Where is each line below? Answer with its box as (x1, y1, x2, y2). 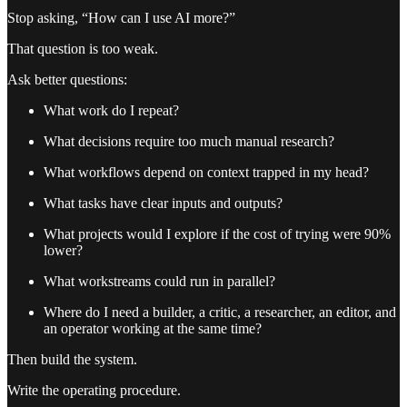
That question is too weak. (7, 41, 158, 57)
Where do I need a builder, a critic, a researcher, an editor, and (44, 304, 396, 321)
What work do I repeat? (44, 103, 179, 119)
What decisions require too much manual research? (44, 134, 334, 150)
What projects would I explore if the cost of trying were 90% (44, 226, 391, 243)
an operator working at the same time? (44, 321, 262, 337)
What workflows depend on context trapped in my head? (44, 164, 369, 181)
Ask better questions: (7, 72, 127, 88)
